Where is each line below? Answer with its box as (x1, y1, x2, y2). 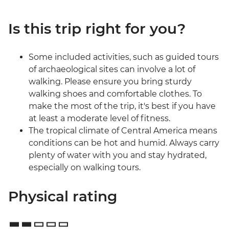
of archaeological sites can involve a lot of (29, 64, 195, 75)
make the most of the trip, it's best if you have (29, 101, 216, 111)
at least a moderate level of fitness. (29, 113, 170, 124)
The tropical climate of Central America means (29, 126, 217, 136)
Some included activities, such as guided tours (29, 52, 219, 62)
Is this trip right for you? (8, 20, 186, 38)
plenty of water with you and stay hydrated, (29, 150, 207, 161)
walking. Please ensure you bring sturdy (29, 77, 192, 87)
